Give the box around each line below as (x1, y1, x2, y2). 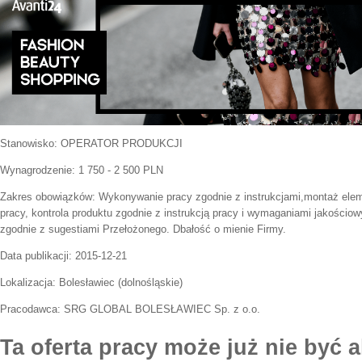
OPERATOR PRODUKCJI (61, 137, 183, 150)
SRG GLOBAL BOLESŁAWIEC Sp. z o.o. (64, 303, 260, 316)
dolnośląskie (121, 276, 179, 289)
